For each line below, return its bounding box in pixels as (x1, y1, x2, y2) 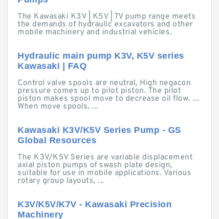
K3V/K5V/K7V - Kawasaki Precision (18, 199, 172, 209)
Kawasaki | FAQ (18, 61, 87, 71)
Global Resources (18, 135, 96, 145)
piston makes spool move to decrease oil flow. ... (18, 94, 199, 104)
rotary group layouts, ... (18, 176, 105, 186)
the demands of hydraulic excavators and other (18, 20, 193, 29)
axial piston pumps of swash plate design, (18, 160, 173, 170)
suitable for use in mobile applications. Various (18, 168, 191, 178)
